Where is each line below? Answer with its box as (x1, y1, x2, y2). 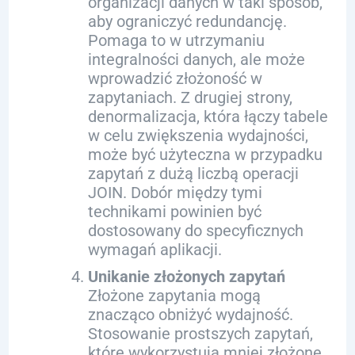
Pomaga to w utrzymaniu (87, 31, 265, 50)
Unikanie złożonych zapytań (87, 267, 285, 286)
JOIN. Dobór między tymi (87, 183, 262, 202)
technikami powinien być (87, 202, 261, 221)
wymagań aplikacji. (87, 240, 222, 259)
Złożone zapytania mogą (87, 286, 261, 305)
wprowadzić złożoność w (87, 69, 262, 88)
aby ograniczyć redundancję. (87, 12, 287, 31)
